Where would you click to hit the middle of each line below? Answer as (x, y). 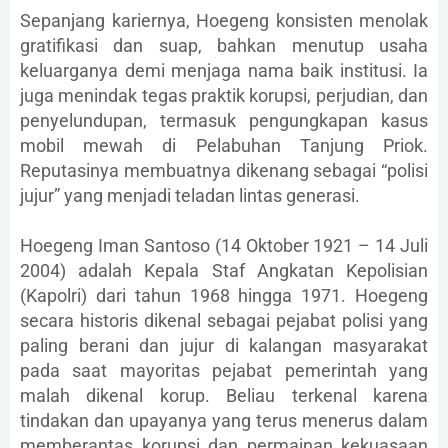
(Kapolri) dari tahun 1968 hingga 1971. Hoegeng (224, 296)
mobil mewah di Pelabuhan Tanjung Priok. (224, 146)
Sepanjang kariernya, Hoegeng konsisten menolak (224, 21)
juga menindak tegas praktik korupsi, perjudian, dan (224, 96)
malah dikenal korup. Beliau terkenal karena (224, 396)
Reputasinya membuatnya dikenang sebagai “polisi (224, 171)
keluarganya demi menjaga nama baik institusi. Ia (224, 71)
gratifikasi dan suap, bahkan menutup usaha (224, 46)
